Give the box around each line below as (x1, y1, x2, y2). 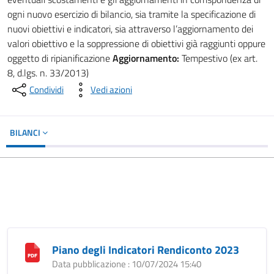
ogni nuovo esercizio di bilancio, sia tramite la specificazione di (7, 7, 256, 21)
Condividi (29, 83, 64, 97)
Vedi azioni (91, 83, 132, 97)
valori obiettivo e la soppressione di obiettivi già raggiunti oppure (7, 36, 265, 51)
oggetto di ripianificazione (7, 51, 113, 65)
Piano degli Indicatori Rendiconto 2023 (52, 242, 239, 258)
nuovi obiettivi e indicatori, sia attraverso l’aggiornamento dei (7, 21, 253, 36)
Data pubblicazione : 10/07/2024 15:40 (52, 257, 201, 271)
